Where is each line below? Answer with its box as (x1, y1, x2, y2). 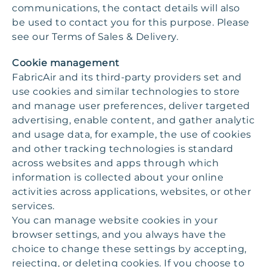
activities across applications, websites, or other (12, 186, 251, 197)
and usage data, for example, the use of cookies (12, 129, 252, 140)
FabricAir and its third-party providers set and (12, 72, 242, 83)
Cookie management (12, 57, 120, 69)
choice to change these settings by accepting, (12, 243, 247, 254)
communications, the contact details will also (12, 2, 240, 14)
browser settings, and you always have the (12, 229, 226, 240)
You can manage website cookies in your (12, 215, 218, 226)
